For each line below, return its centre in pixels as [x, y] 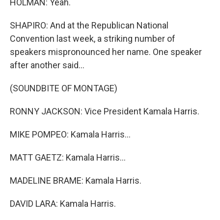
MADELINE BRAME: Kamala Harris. [76, 180]
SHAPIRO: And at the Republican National [89, 25]
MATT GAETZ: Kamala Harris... [68, 157]
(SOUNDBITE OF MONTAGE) [64, 88]
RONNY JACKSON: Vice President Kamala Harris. [105, 111]
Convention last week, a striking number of [93, 39]
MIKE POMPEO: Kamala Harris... [70, 134]
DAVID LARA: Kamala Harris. [63, 204]
